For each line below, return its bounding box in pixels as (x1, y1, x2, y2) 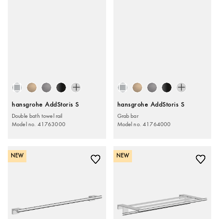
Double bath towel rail (12, 112, 63, 119)
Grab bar (117, 112, 138, 119)
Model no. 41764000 (117, 120, 171, 128)
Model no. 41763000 (12, 120, 66, 128)
